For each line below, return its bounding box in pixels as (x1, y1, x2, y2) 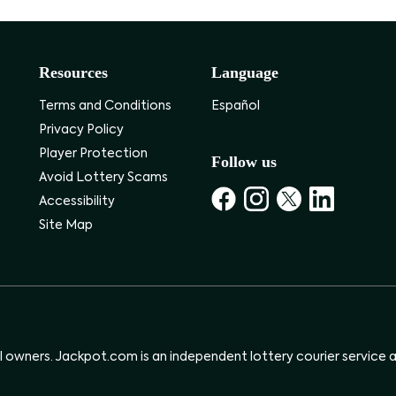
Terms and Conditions (39, 100, 171, 112)
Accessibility (39, 195, 115, 208)
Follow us (211, 153, 277, 171)
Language (211, 64, 278, 81)
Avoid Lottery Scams (39, 171, 168, 184)
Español (211, 100, 260, 112)
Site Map (39, 219, 93, 232)
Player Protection (39, 148, 148, 160)
